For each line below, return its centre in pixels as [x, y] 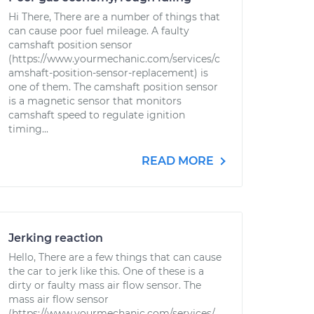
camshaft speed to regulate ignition [97, 115]
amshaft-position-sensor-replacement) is [108, 73]
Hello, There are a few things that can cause [115, 257]
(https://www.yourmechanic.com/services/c [114, 59]
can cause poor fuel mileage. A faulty [99, 31]
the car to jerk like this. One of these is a [106, 271]
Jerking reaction [56, 238]
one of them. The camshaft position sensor [113, 87]
